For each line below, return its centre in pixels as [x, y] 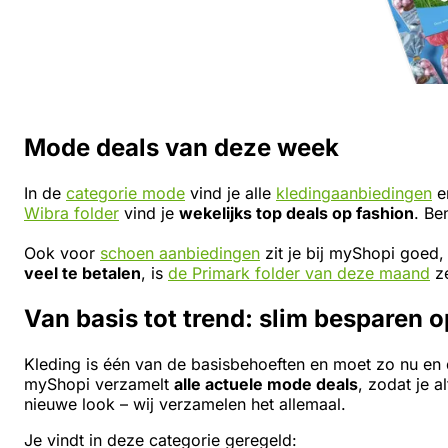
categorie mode [125, 192]
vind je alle [230, 192]
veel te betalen [82, 272]
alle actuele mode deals [266, 383]
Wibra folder [71, 212]
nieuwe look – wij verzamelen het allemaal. [187, 403]
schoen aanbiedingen [180, 252]
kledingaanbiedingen [354, 192]
